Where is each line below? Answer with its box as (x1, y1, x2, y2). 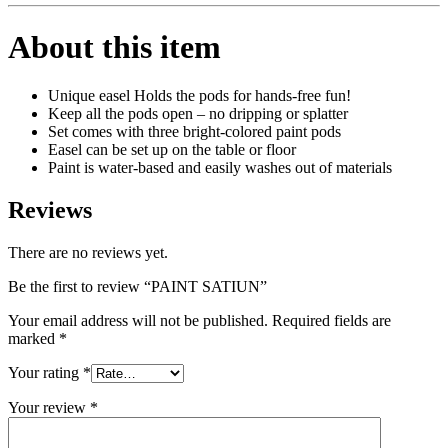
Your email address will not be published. (8, 312, 268, 330)
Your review (8, 399, 90, 417)
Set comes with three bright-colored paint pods (48, 123, 341, 141)
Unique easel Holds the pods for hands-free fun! (48, 87, 351, 105)
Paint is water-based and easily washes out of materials (48, 159, 392, 177)
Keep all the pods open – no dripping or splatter (48, 105, 348, 123)
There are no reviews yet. (8, 244, 168, 262)
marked (8, 330, 59, 348)
